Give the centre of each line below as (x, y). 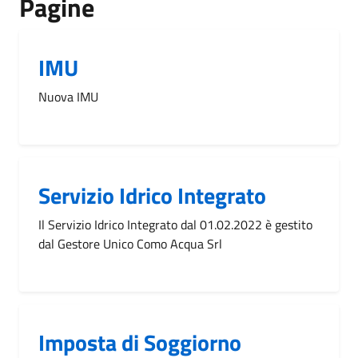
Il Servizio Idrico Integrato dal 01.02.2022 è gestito (175, 224)
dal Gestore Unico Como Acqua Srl (130, 243)
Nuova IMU (68, 96)
